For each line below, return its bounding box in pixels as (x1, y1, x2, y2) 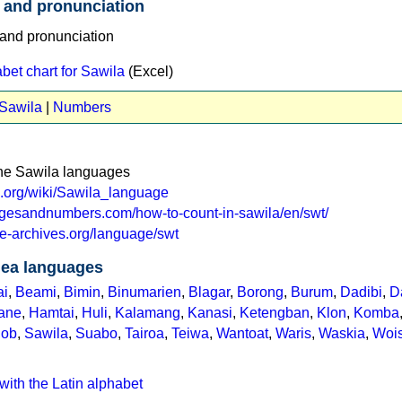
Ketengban (240, 304, 310, 320)
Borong (237, 284, 284, 300)
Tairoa (125, 325, 164, 341)
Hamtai (29, 304, 74, 320)
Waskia (319, 325, 365, 341)
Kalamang (115, 304, 180, 320)
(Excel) (125, 63, 173, 79)
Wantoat (216, 325, 268, 341)
